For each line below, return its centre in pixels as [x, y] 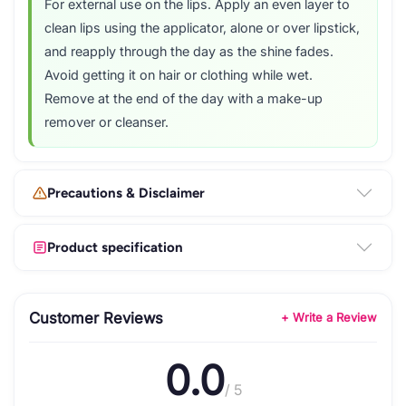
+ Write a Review [329, 318]
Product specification [115, 247]
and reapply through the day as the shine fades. [189, 52]
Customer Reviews [96, 318]
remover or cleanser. [106, 123]
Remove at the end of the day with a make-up [184, 99]
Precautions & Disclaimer [126, 193]
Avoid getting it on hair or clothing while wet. [179, 76]
